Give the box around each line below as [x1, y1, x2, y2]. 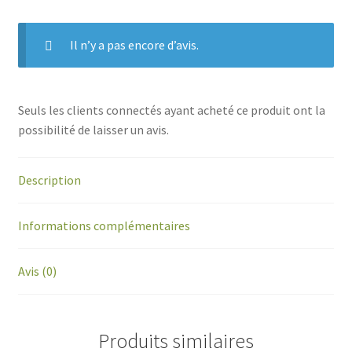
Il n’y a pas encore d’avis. [69, 36, 199, 53]
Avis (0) [17, 263, 57, 280]
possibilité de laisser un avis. [17, 121, 169, 137]
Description [17, 172, 81, 189]
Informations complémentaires [17, 218, 190, 234]
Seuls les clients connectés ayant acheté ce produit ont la [17, 101, 325, 118]
